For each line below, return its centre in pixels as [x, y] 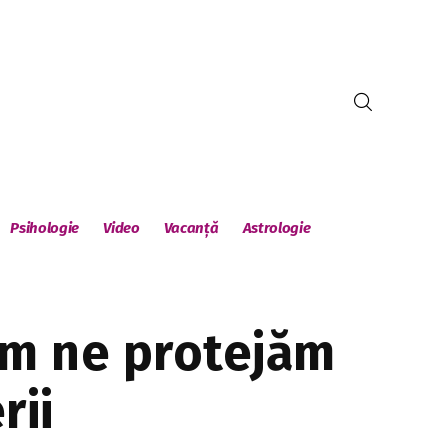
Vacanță [191, 228]
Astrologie [276, 228]
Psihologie [45, 228]
